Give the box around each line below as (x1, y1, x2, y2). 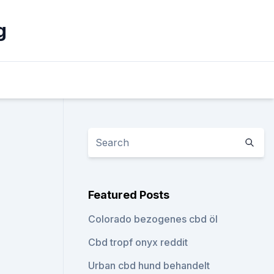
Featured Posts (88, 188, 170, 201)
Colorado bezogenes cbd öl (88, 213, 218, 225)
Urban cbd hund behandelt (88, 259, 210, 272)
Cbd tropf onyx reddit (88, 236, 188, 248)
